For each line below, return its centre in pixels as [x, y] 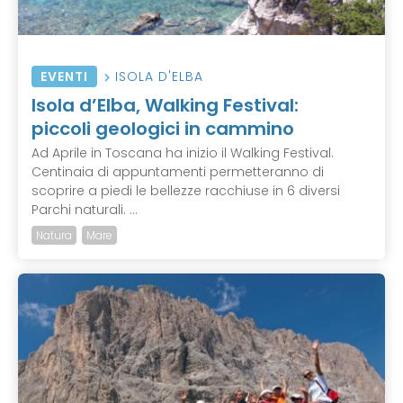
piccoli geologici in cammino [163, 129]
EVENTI [64, 77]
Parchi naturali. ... [85, 210]
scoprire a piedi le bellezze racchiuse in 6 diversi [186, 191]
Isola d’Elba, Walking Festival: [165, 106]
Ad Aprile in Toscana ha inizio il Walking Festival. [183, 153]
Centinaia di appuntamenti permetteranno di [178, 172]
